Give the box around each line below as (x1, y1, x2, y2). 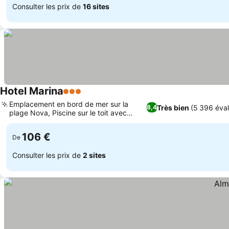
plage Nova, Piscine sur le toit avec (9, 108, 127, 117)
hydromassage (9, 117, 59, 126)
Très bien (157, 103, 190, 112)
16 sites (83, 2, 109, 11)
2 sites (83, 150, 106, 159)
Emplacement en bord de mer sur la (9, 100, 128, 108)
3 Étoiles (63, 91, 97, 102)
